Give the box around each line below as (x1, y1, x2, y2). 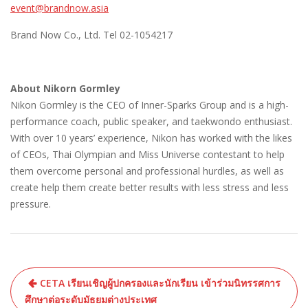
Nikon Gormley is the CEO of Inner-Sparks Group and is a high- (10, 98, 289, 112)
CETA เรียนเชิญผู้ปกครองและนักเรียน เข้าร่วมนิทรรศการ (40, 276, 280, 290)
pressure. (10, 197, 51, 211)
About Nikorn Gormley (10, 82, 120, 96)
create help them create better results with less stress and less (10, 181, 289, 195)
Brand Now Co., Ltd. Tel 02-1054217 (10, 28, 173, 42)
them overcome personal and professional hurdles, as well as (10, 164, 284, 178)
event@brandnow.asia (10, 1, 109, 15)
